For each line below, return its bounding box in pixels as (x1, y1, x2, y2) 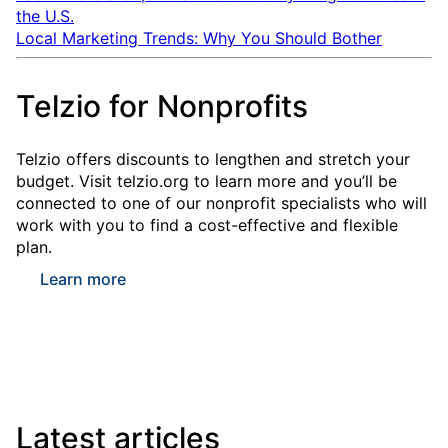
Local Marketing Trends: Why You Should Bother (16, 27, 382, 48)
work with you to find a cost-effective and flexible (16, 214, 398, 235)
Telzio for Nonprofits (16, 87, 308, 124)
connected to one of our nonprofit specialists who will (16, 192, 427, 213)
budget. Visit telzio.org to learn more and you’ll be (16, 170, 397, 191)
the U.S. (16, 5, 74, 26)
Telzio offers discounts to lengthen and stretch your (16, 148, 410, 169)
